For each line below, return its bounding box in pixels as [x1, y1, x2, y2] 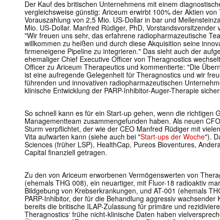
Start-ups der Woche [140, 132, 205, 142]
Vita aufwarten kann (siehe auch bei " [25, 132, 140, 142]
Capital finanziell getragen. [25, 147, 107, 158]
